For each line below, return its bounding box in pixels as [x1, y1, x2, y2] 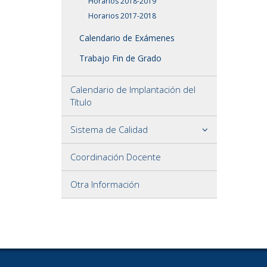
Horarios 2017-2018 [88, 10, 156, 21]
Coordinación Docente [70, 150, 161, 163]
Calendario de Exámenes [79, 32, 175, 44]
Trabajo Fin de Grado [79, 52, 162, 64]
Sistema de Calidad [70, 123, 148, 135]
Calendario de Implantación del [70, 83, 195, 95]
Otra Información [70, 178, 139, 190]
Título [70, 95, 92, 108]
